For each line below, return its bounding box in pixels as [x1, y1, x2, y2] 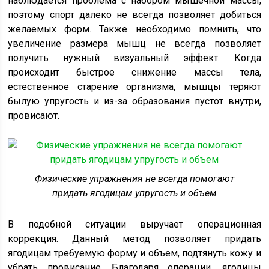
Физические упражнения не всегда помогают [34, 172, 234, 184]
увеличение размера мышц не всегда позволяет [8, 37, 261, 49]
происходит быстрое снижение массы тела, [8, 66, 261, 78]
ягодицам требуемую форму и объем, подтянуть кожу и [8, 247, 261, 259]
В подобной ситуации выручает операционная [8, 218, 261, 230]
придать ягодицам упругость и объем [52, 187, 217, 199]
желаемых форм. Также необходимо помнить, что [8, 23, 261, 35]
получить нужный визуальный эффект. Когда [8, 52, 261, 64]
